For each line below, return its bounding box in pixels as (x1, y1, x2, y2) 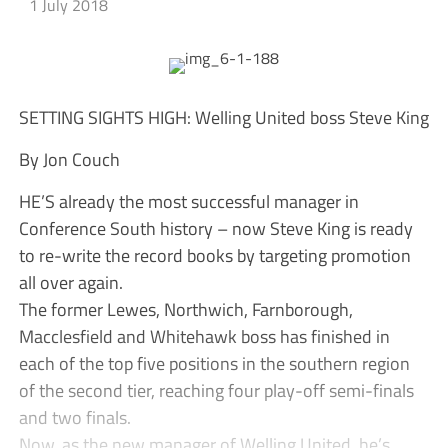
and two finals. (18, 403, 131, 432)
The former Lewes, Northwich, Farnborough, (18, 295, 353, 324)
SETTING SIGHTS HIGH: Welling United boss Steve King (18, 103, 429, 132)
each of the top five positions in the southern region (18, 349, 410, 378)
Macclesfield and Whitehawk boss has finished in (18, 322, 390, 351)
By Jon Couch (18, 145, 120, 174)
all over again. (18, 268, 123, 297)
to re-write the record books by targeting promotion (18, 241, 411, 270)
